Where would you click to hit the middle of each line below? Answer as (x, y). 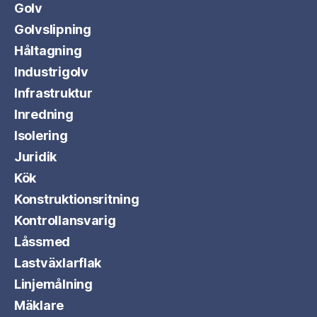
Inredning (44, 114)
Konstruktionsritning (77, 199)
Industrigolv (51, 72)
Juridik (36, 157)
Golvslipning (53, 29)
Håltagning (48, 51)
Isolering (41, 136)
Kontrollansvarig (65, 220)
